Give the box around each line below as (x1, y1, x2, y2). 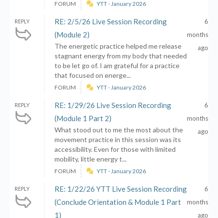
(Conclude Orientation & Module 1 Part (54, 198, 181, 206)
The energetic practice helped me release (54, 42, 182, 50)
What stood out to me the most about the (54, 126, 183, 134)
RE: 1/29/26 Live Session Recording (54, 101, 171, 109)
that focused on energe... (54, 71, 131, 79)
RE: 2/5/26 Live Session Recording (54, 17, 167, 26)
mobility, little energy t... (54, 155, 127, 163)
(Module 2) (54, 30, 90, 39)
